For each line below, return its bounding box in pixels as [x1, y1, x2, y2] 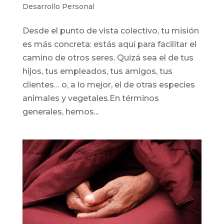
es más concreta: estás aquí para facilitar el [22, 39, 196, 49]
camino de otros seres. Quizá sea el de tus [22, 53, 193, 63]
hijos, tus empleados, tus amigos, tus [22, 66, 172, 76]
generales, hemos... [22, 107, 98, 117]
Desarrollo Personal [22, 2, 94, 11]
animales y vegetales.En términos [22, 93, 159, 103]
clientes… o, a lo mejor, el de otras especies [22, 80, 195, 90]
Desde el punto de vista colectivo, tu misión [22, 26, 199, 36]
